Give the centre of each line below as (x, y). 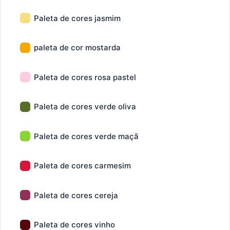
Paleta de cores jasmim (77, 18)
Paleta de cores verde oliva (85, 107)
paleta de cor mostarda (77, 47)
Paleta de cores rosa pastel (85, 77)
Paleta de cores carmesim (82, 166)
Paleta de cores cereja (76, 195)
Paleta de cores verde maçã (86, 136)
